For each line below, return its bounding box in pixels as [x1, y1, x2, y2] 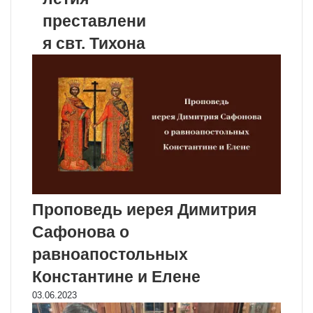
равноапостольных [32, 245, 188, 264]
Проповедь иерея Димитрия [32, 201, 256, 219]
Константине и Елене [32, 268, 201, 286]
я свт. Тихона [43, 34, 145, 52]
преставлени [43, 11, 146, 30]
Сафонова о [32, 223, 129, 242]
